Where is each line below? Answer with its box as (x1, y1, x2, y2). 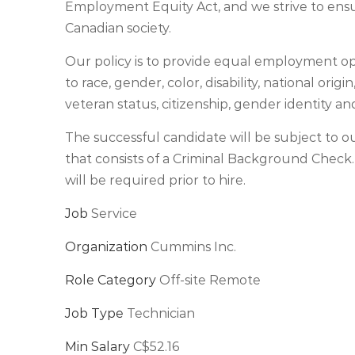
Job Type (65, 306, 124, 321)
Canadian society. (65, 21, 171, 36)
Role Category (65, 273, 156, 288)
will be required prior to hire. (65, 173, 246, 188)
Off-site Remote (156, 273, 261, 288)
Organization (65, 239, 147, 254)
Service (88, 206, 137, 221)
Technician (124, 306, 195, 321)
